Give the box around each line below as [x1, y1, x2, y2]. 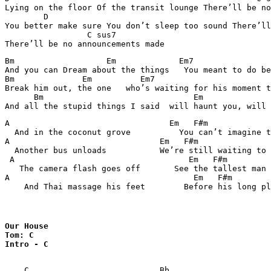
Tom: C [5, 230, 34, 240]
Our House [5, 221, 53, 230]
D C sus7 [5, 12, 48, 21]
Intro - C [5, 240, 48, 249]
